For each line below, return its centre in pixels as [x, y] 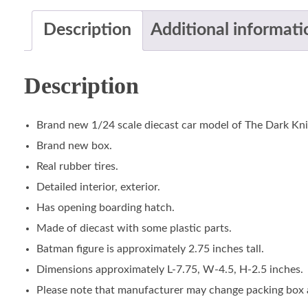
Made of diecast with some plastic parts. [134, 228]
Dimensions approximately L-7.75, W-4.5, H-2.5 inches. [169, 269]
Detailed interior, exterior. [98, 187]
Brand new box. [74, 145]
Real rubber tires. [77, 166]
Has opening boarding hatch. [105, 207]
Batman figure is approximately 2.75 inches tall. [150, 249]
